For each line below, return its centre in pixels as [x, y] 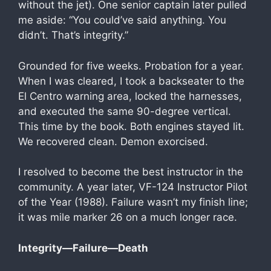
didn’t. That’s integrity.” [73, 35]
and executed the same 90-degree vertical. [125, 111]
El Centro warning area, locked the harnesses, [130, 96]
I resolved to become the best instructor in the [131, 172]
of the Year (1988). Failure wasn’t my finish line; [133, 202]
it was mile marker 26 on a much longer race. [128, 217]
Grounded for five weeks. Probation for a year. [131, 66]
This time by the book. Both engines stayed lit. [131, 126]
